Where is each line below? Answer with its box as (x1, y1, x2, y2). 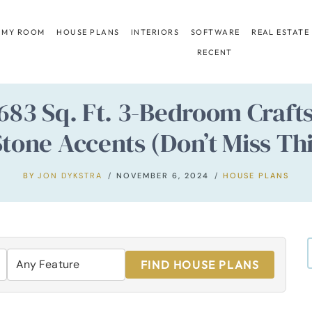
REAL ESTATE (251, 26, 310, 37)
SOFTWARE (190, 26, 240, 37)
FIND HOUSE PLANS (140, 257, 260, 272)
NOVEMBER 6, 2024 (116, 170, 210, 180)
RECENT (196, 47, 233, 57)
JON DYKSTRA (38, 170, 103, 180)
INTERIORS (131, 26, 180, 37)
